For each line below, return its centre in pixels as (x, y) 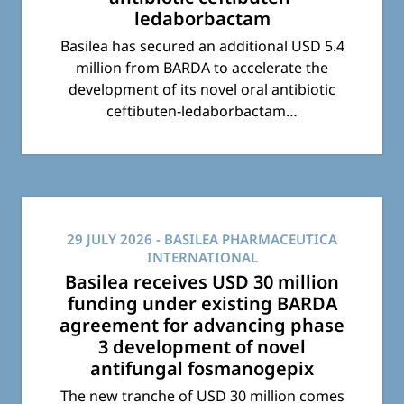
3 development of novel (202, 347)
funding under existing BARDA (202, 304)
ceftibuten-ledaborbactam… (202, 111)
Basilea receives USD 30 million (202, 282)
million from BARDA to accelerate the (202, 68)
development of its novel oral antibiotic (202, 90)
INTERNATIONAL (202, 257)
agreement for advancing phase (202, 326)
